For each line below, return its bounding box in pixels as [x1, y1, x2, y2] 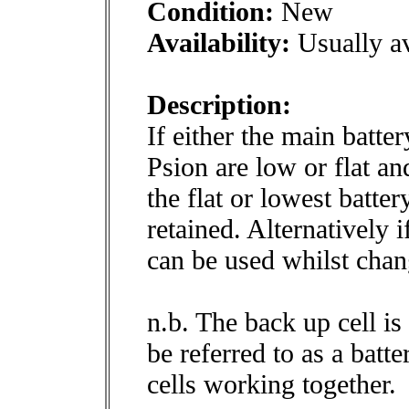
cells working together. [147, 369, 396, 399]
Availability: [147, 27, 290, 58]
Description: [147, 89, 291, 120]
